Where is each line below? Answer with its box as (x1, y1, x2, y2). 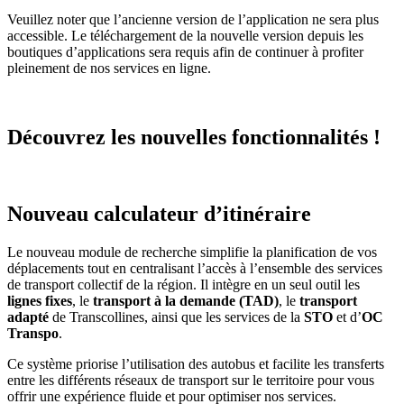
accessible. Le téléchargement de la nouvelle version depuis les (7, 27, 363, 43)
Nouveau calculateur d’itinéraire (7, 201, 311, 225)
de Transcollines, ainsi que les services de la (49, 308, 304, 325)
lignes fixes (7, 292, 72, 308)
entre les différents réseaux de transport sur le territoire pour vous (7, 372, 374, 388)
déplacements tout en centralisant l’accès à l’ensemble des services (7, 260, 382, 276)
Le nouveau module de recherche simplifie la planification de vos (7, 243, 377, 260)
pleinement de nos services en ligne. (7, 60, 211, 76)
